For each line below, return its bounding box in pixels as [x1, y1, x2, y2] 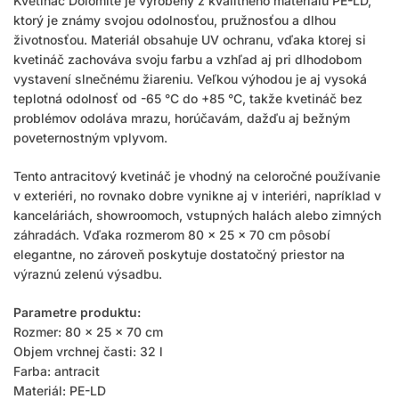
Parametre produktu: [13, 304, 141, 320]
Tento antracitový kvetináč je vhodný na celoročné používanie [13, 167, 380, 183]
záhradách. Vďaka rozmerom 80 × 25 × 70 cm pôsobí [13, 226, 330, 242]
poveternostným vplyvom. [13, 130, 167, 146]
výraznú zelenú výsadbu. [13, 265, 162, 281]
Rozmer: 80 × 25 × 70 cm [13, 323, 163, 339]
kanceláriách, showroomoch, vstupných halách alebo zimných [13, 207, 381, 223]
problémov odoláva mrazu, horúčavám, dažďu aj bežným [13, 110, 350, 126]
